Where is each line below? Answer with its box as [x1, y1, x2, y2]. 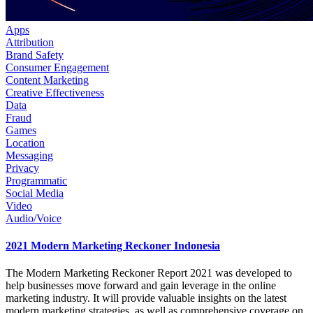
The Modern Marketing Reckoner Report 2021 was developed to [6, 267, 292, 279]
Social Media [6, 187, 64, 199]
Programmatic [6, 174, 67, 187]
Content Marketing [6, 73, 89, 86]
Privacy [6, 161, 39, 174]
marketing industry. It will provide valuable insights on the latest [6, 292, 286, 305]
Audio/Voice [6, 212, 61, 224]
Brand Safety [6, 48, 64, 61]
